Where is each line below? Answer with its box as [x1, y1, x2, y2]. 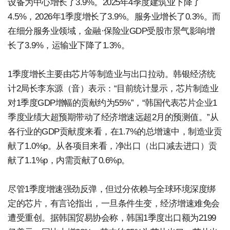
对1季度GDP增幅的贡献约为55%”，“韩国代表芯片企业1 [8, 98, 217, 108]
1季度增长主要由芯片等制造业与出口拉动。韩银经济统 [8, 69, 216, 79]
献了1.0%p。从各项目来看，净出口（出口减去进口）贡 [8, 141, 217, 151]
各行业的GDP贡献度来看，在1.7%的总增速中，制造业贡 [8, 126, 222, 137]
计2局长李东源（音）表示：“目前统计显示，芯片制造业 [8, 83, 218, 93]
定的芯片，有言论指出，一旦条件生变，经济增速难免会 [8, 198, 220, 208]
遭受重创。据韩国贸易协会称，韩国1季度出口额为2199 [8, 213, 216, 223]
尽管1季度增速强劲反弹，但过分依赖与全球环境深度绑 [8, 184, 216, 194]
